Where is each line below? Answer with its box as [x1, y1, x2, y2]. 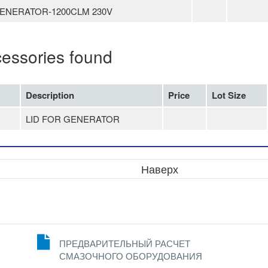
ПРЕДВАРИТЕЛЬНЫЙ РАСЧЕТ [59, 237, 190, 249]
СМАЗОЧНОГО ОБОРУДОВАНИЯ [59, 250, 202, 262]
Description [26, 89, 74, 102]
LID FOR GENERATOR [26, 112, 120, 125]
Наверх [141, 161, 178, 176]
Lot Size [212, 89, 246, 102]
